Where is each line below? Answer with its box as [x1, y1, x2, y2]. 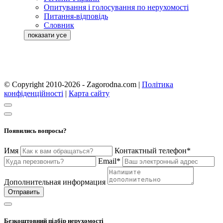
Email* [98, 157, 120, 166]
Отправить [8, 188, 40, 196]
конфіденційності [4, 89, 63, 98]
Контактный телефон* [114, 146, 191, 155]
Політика [142, 80, 173, 89]
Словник [44, 20, 74, 29]
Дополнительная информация [4, 178, 106, 187]
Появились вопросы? [4, 127, 67, 135]
